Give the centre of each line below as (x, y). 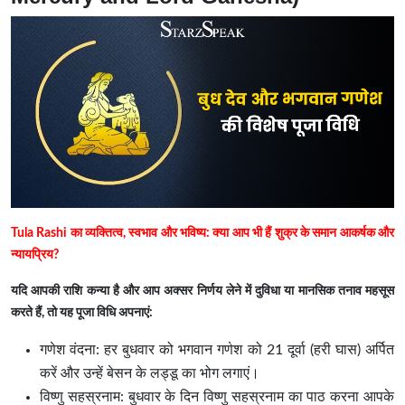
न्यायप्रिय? (35, 255)
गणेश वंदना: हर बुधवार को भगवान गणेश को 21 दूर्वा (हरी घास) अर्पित (217, 350)
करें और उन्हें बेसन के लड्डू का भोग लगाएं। (150, 374)
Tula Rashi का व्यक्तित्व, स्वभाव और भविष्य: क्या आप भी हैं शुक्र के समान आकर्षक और (202, 234)
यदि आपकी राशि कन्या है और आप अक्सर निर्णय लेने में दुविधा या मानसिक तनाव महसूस (202, 292)
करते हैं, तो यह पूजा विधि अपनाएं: (82, 313)
